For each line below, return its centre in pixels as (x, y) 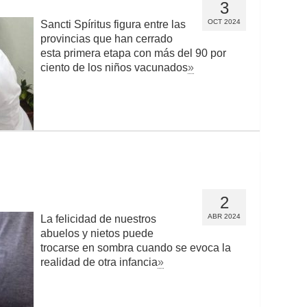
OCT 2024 (224, 22)
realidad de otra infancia (99, 262)
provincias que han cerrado (107, 39)
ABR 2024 (224, 216)
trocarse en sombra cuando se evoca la (136, 248)
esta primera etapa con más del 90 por (133, 53)
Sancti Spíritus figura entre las (113, 24)
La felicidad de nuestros (98, 219)
